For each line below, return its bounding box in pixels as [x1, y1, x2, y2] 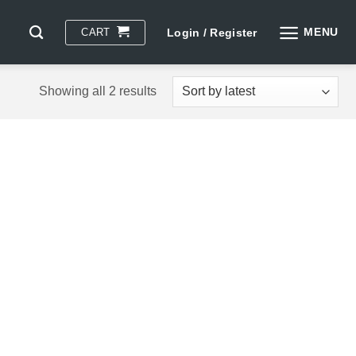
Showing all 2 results [38, 83, 157, 98]
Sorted [155, 83, 193, 97]
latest [155, 122, 186, 137]
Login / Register [167, 25, 257, 39]
